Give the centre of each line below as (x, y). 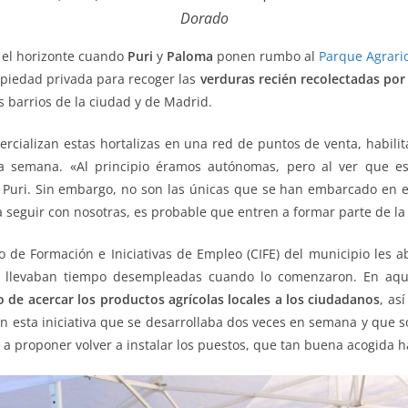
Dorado (204, 18)
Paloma (190, 56)
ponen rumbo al (266, 56)
